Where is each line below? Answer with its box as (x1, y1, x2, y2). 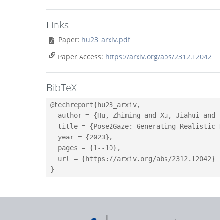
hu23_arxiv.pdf (82, 35, 131, 44)
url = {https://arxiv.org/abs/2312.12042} (50, 155, 216, 163)
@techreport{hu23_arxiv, (50, 101, 141, 109)
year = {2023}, (50, 133, 113, 141)
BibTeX (46, 81, 77, 94)
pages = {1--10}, (50, 144, 121, 152)
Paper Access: (58, 52, 106, 61)
